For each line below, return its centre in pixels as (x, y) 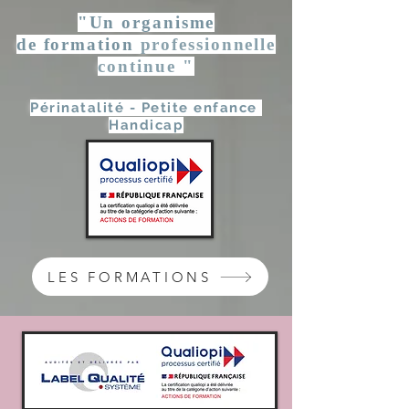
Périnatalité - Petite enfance (146, 108)
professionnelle (208, 44)
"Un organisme (146, 22)
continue (140, 66)
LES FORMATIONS (130, 277)
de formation (78, 44)
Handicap (146, 125)
